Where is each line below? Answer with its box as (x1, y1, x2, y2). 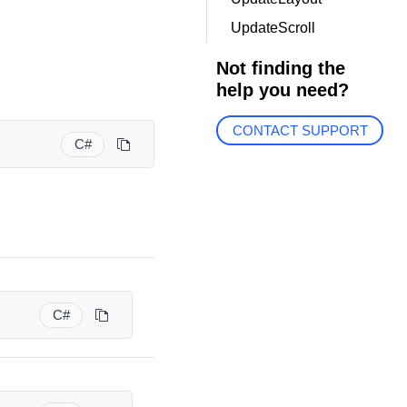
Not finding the (215, 58, 345, 78)
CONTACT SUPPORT (232, 123, 368, 139)
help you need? (215, 80, 349, 100)
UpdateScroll (230, 20, 315, 35)
